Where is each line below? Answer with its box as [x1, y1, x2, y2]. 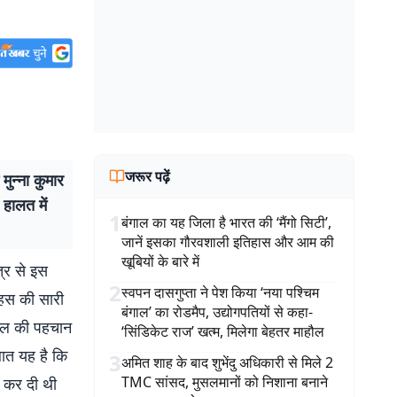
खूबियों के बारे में [121, 252, 199, 271]
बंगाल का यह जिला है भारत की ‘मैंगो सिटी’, [121, 213, 331, 232]
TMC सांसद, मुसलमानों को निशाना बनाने [121, 372, 328, 392]
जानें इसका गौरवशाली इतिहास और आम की [121, 232, 334, 252]
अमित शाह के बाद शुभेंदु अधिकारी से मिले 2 [121, 353, 333, 372]
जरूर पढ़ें [125, 167, 170, 186]
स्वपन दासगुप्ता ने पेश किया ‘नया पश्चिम [121, 283, 319, 302]
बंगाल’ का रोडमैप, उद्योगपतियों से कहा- [121, 302, 313, 322]
